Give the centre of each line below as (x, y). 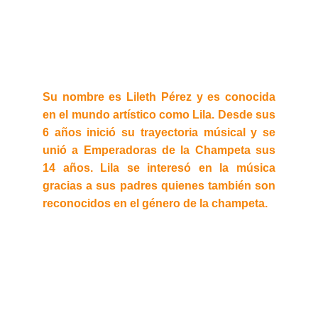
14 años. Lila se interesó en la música (159, 168)
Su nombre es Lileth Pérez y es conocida (159, 97)
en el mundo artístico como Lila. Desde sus (159, 115)
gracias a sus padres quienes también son (159, 186)
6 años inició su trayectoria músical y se (159, 132)
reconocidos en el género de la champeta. (155, 203)
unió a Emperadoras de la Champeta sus (159, 150)
